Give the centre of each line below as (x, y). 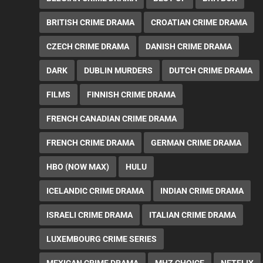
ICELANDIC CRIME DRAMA (95, 190)
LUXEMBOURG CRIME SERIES (102, 239)
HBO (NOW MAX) (78, 166)
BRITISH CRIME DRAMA (91, 22)
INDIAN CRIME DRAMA (202, 190)
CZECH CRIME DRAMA (88, 46)
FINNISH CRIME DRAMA (131, 94)
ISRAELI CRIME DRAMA (90, 215)
